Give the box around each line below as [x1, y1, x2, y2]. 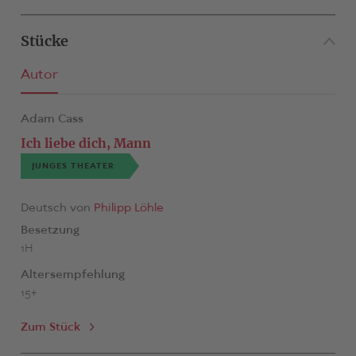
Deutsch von [20, 200, 94, 217]
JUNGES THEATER [31, 161, 114, 172]
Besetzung [20, 222, 79, 239]
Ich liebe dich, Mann [20, 135, 151, 151]
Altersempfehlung [20, 267, 125, 284]
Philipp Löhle [93, 200, 164, 217]
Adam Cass [20, 111, 83, 127]
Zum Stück [20, 319, 80, 336]
